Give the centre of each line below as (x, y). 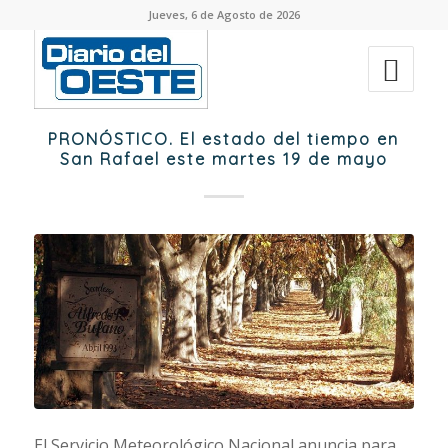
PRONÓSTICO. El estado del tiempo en (224, 139)
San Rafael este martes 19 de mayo (223, 159)
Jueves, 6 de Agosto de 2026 (223, 14)
